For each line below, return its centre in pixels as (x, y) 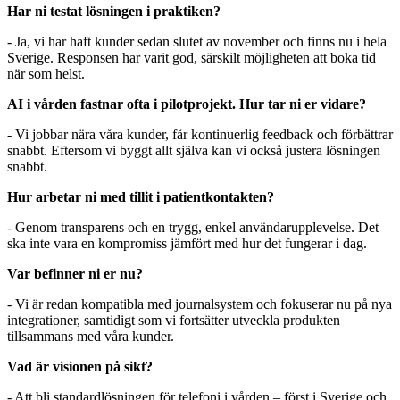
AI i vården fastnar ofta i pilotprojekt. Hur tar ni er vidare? (187, 104)
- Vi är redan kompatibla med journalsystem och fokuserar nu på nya (200, 304)
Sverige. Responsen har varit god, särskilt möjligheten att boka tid (192, 57)
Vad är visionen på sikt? (80, 366)
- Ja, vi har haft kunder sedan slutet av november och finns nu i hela (197, 41)
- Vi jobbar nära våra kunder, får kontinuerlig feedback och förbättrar (200, 134)
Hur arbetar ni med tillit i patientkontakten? (141, 196)
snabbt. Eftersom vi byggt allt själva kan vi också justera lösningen (194, 150)
